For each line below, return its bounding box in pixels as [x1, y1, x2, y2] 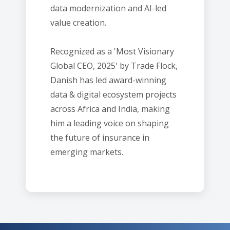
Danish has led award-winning [50, 74, 166, 86]
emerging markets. [50, 146, 123, 158]
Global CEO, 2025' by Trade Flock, [50, 60, 178, 71]
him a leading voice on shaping [50, 118, 169, 129]
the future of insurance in [50, 132, 149, 143]
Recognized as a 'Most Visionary [50, 46, 174, 57]
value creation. [50, 17, 106, 28]
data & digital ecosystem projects [50, 89, 177, 100]
